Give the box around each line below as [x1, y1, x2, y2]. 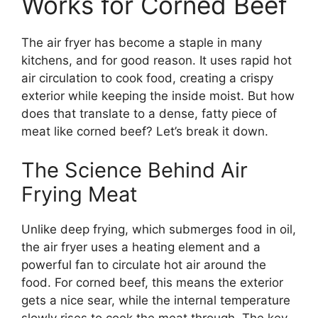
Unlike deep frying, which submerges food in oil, [21, 222, 296, 237]
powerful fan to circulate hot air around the [21, 258, 266, 273]
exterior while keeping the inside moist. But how [21, 88, 295, 103]
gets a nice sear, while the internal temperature [21, 293, 290, 308]
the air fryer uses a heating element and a [21, 240, 261, 255]
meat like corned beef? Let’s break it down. [21, 124, 268, 138]
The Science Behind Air [21, 158, 248, 183]
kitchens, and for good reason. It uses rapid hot [21, 53, 292, 67]
